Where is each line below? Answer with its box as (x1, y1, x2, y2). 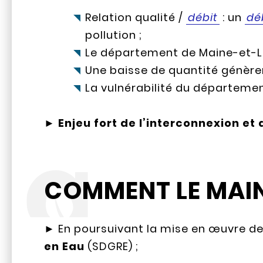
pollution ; (85, 28, 143, 43)
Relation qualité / (85, 10, 187, 25)
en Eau (44, 239, 85, 254)
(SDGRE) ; (85, 239, 139, 254)
